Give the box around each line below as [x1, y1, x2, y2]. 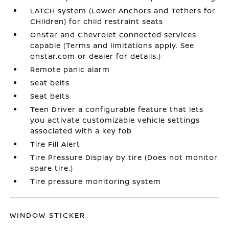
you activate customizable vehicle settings [30, 114, 200, 125]
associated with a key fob [30, 125, 132, 135]
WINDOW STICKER [10, 210, 86, 220]
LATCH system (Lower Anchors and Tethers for [30, 5, 216, 15]
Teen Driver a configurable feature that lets [30, 104, 204, 114]
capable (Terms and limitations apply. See [30, 40, 195, 50]
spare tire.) [30, 163, 74, 173]
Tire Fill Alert [30, 139, 81, 149]
